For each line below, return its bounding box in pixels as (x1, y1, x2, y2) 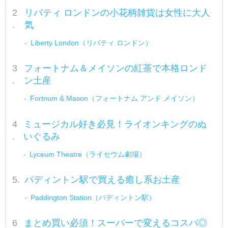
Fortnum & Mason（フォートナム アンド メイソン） (30, 94, 199, 103)
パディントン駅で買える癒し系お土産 (24, 175, 181, 185)
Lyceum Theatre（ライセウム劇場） (30, 150, 147, 158)
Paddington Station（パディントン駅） (31, 193, 156, 202)
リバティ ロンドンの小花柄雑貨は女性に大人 (24, 8, 210, 18)
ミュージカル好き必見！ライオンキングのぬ (23, 119, 207, 129)
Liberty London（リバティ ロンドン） (30, 39, 152, 47)
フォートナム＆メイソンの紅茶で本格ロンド (23, 63, 207, 74)
